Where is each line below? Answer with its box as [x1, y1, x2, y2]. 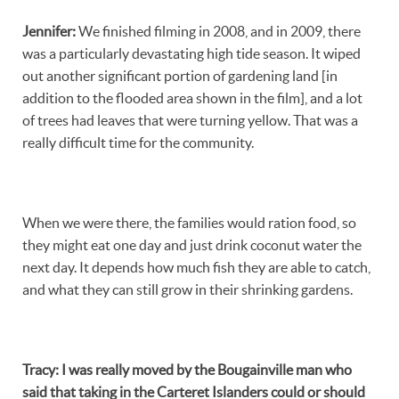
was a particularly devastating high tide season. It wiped [22, 45, 361, 61]
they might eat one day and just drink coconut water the [22, 236, 362, 253]
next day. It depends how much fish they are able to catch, [22, 258, 370, 275]
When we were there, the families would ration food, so [22, 214, 356, 231]
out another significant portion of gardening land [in [22, 67, 338, 84]
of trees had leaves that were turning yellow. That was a [22, 111, 358, 128]
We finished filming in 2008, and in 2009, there [76, 22, 361, 39]
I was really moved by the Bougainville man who [59, 361, 352, 378]
